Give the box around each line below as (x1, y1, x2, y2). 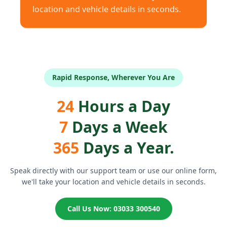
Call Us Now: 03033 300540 (67, 204, 160, 214)
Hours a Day (74, 96, 170, 117)
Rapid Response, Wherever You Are (52, 72, 175, 83)
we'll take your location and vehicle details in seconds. (21, 177, 206, 187)
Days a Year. (79, 137, 174, 159)
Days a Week (68, 117, 168, 138)
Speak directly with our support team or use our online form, (10, 166, 217, 176)
